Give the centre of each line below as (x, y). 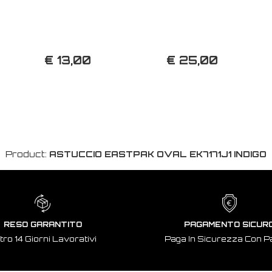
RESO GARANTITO (42, 224)
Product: (27, 154)
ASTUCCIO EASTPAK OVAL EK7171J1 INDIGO (158, 154)
